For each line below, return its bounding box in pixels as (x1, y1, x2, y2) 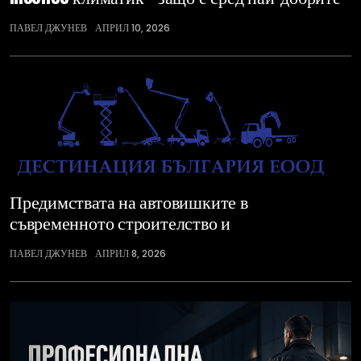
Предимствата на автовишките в (10, 188, 248, 215)
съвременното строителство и (10, 209, 231, 236)
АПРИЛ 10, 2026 (95, 21, 170, 35)
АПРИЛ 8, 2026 (95, 247, 166, 261)
